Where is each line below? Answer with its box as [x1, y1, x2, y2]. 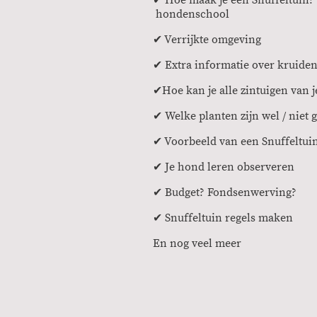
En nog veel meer [153, 236, 244, 250]
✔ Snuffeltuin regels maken [153, 210, 293, 225]
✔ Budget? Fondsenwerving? [153, 185, 296, 200]
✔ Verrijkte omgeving [153, 32, 261, 47]
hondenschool [153, 6, 229, 21]
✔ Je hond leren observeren [153, 159, 294, 174]
